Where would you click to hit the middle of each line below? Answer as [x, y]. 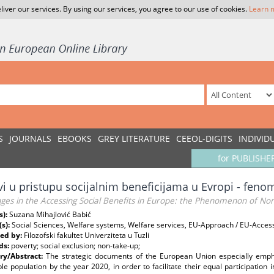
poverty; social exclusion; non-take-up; [76, 246]
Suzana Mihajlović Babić [50, 214]
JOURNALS [30, 139]
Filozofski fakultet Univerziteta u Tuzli [87, 235]
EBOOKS [75, 139]
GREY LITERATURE [134, 139]
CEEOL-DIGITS [204, 139]
